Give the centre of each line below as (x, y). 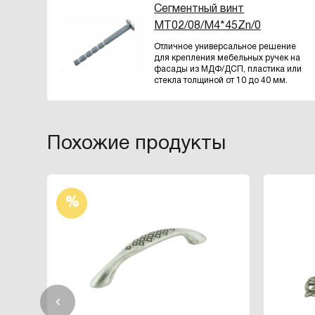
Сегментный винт (199, 9)
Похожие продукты (137, 144)
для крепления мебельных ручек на (227, 58)
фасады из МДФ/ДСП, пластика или (228, 69)
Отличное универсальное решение (225, 47)
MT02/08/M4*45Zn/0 (208, 26)
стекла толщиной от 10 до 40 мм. (221, 81)
